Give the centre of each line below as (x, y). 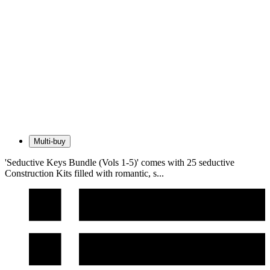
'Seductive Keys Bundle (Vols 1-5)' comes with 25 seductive (120, 163)
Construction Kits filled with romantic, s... (84, 174)
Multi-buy (50, 142)
